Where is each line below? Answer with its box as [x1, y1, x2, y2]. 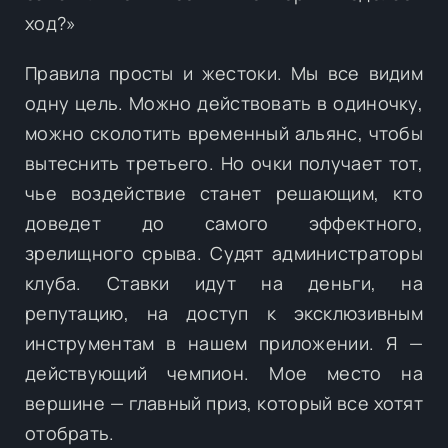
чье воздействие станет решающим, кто [25, 180, 423, 205]
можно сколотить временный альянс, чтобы [25, 120, 423, 145]
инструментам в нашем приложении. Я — [25, 330, 423, 355]
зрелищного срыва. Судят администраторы [25, 240, 423, 265]
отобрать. [25, 420, 115, 445]
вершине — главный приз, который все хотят [25, 390, 423, 415]
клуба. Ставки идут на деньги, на [25, 270, 423, 295]
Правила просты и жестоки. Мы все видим [25, 60, 423, 85]
